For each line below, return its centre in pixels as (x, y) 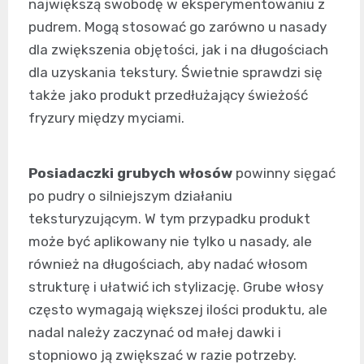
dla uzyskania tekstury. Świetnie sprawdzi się (175, 72)
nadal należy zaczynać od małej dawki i (155, 332)
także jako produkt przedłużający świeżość (168, 95)
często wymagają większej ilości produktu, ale (178, 309)
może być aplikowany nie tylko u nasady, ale (170, 241)
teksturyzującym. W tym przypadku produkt (169, 218)
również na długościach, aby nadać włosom (168, 264)
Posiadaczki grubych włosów (130, 173)
